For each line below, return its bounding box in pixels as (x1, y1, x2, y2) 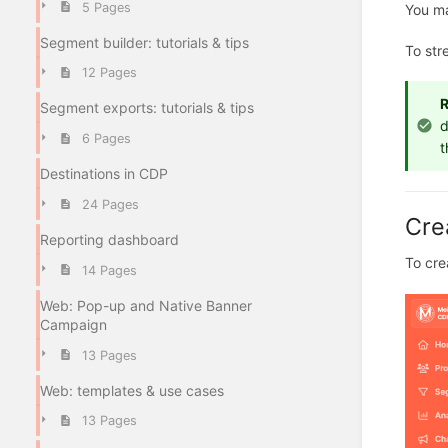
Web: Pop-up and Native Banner (40, 296, 252, 314)
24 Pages (81, 197, 139, 212)
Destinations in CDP (40, 165, 168, 183)
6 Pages (81, 131, 131, 147)
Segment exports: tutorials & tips (40, 99, 254, 117)
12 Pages (81, 65, 137, 81)
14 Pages (81, 262, 137, 278)
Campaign (40, 315, 107, 333)
